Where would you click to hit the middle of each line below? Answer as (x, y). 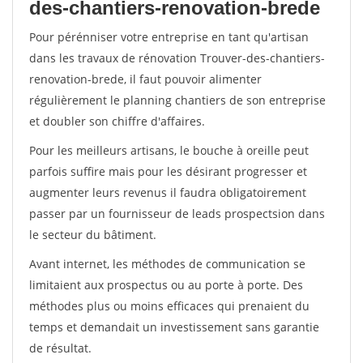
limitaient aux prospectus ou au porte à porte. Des (166, 285)
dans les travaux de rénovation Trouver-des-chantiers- (177, 58)
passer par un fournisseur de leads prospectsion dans (177, 214)
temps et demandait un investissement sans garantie (174, 327)
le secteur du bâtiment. (93, 235)
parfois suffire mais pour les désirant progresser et (168, 171)
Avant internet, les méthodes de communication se (167, 264)
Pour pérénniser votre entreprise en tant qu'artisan (169, 37)
